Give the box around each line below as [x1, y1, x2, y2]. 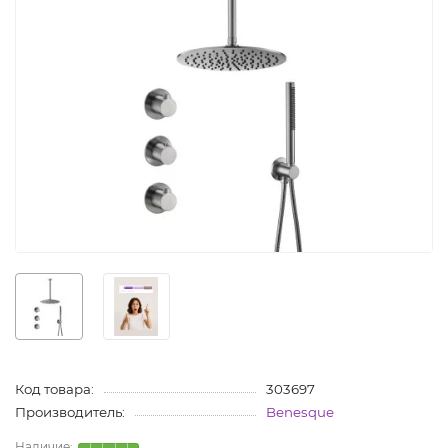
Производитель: [15, 404, 125, 421]
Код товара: [15, 381, 94, 398]
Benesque [265, 404, 334, 421]
